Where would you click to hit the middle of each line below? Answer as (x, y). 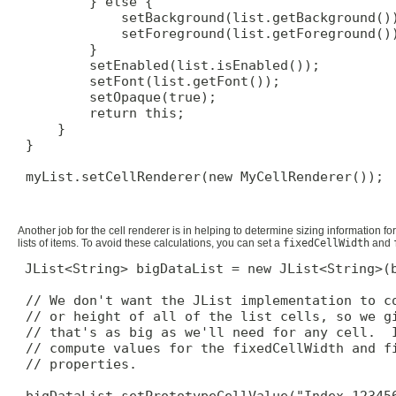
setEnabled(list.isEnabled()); (169, 65)
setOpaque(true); (117, 97)
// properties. (77, 364)
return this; (101, 113)
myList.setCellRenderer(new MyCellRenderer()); (201, 176)
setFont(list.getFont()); (149, 81)
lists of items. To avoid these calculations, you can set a (150, 244)
